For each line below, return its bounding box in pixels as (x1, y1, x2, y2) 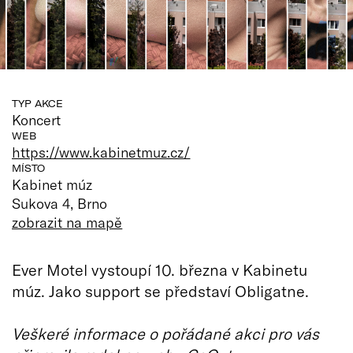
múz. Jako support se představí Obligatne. (12, 281, 309, 300)
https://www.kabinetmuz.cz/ (12, 143, 191, 161)
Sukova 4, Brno (12, 194, 108, 212)
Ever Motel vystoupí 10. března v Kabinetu (12, 259, 307, 279)
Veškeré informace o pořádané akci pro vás (12, 323, 319, 343)
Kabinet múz (12, 175, 93, 193)
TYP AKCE (12, 97, 63, 110)
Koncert (12, 110, 61, 128)
